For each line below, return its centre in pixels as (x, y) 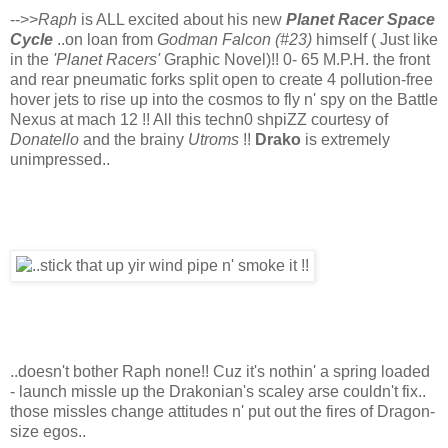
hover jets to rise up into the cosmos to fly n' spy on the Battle (224, 99)
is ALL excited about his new (181, 19)
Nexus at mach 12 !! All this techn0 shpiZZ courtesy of (199, 119)
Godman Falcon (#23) (234, 39)
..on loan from (107, 39)
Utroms (213, 139)
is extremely (347, 139)
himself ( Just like (375, 39)
